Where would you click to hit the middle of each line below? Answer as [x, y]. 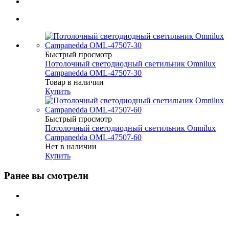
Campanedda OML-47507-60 [93, 138]
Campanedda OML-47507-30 [93, 73]
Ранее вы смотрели [46, 176]
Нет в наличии [71, 147]
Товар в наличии [74, 82]
